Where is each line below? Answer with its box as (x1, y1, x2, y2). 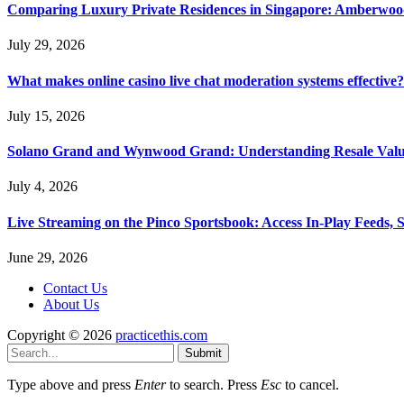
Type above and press (7, 376, 134, 392)
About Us (43, 296, 99, 312)
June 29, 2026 (7, 249, 87, 265)
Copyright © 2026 (7, 326, 115, 343)
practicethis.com (115, 326, 207, 343)
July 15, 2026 (7, 107, 85, 124)
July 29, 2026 (7, 37, 85, 53)
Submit (185, 345, 222, 360)
